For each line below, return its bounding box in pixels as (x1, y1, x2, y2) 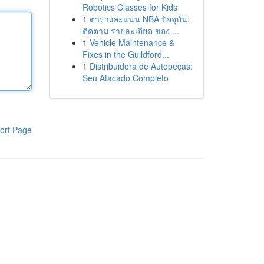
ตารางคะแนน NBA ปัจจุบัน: (89, 13, 190, 25)
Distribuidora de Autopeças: (89, 60, 193, 72)
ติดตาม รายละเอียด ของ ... (82, 25, 179, 37)
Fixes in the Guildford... (82, 48, 169, 60)
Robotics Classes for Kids (82, 1, 177, 13)
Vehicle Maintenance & (89, 37, 174, 48)
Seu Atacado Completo (82, 72, 169, 84)
